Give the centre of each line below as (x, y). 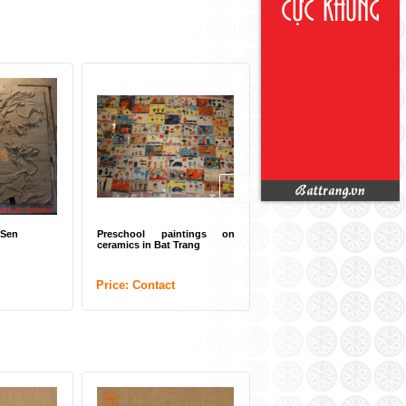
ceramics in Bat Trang (149, 245)
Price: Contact (135, 285)
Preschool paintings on (166, 234)
